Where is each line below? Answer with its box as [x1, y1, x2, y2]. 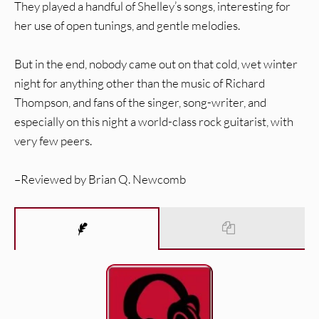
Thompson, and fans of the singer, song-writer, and [14, 95, 266, 110]
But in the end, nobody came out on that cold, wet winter [14, 56, 298, 72]
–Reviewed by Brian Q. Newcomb [14, 172, 186, 187]
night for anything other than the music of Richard [14, 75, 265, 91]
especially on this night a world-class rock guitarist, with [14, 114, 293, 130]
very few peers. [14, 133, 92, 149]
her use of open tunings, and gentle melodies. [14, 18, 240, 33]
